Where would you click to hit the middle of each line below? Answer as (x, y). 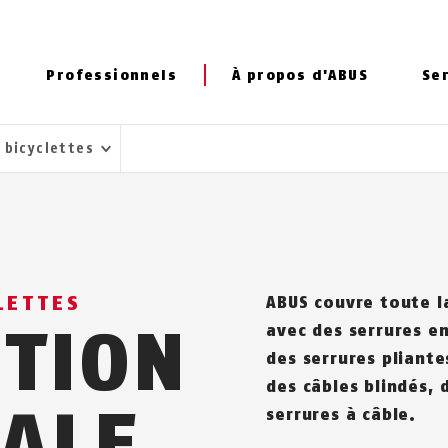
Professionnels (111, 75)
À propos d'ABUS (300, 75)
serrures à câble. (341, 414)
